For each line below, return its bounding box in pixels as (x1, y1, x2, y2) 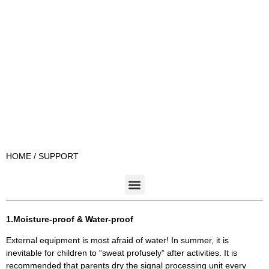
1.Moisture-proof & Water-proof (6, 214, 133, 224)
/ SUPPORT (31, 151, 79, 161)
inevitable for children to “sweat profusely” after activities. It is (6, 248, 237, 258)
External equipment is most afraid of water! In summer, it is (6, 235, 229, 246)
